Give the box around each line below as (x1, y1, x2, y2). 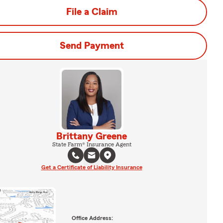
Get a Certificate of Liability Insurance (41, 164, 142, 170)
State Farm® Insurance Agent (52, 141, 131, 147)
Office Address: (71, 215, 113, 221)
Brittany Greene (56, 131, 127, 141)
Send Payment (59, 41, 124, 51)
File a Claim (66, 7, 117, 17)
